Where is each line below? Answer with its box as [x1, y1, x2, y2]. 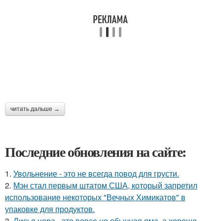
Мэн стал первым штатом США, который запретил [13, 180, 197, 191]
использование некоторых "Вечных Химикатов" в [5, 191, 185, 203]
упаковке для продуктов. [5, 203, 95, 215]
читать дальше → [10, 106, 60, 112]
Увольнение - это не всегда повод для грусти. [13, 168, 179, 179]
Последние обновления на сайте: [5, 142, 186, 162]
